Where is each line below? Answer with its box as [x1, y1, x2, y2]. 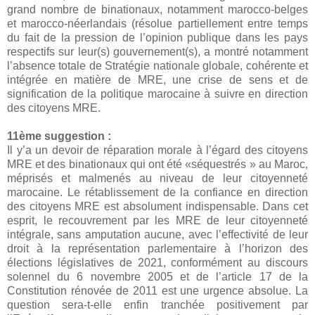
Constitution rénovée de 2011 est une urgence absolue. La [7, 285, 308, 297]
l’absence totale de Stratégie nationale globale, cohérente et [7, 60, 308, 72]
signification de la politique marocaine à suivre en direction [7, 88, 308, 101]
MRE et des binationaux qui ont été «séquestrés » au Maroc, [7, 158, 308, 171]
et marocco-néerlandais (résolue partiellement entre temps [7, 18, 308, 30]
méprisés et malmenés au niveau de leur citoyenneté [7, 172, 308, 185]
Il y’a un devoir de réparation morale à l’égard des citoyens [7, 144, 308, 157]
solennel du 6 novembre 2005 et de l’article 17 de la [7, 271, 308, 283]
